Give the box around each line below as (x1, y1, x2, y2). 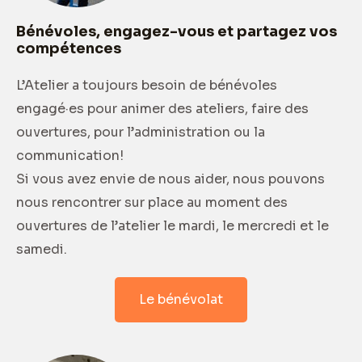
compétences (16, 39, 121, 57)
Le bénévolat (139, 290, 223, 308)
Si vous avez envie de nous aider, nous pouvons (16, 170, 325, 187)
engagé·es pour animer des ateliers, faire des (16, 99, 309, 117)
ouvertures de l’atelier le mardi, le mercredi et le (16, 217, 329, 234)
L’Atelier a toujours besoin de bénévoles (16, 76, 277, 94)
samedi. (16, 240, 67, 258)
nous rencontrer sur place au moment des (16, 193, 288, 211)
